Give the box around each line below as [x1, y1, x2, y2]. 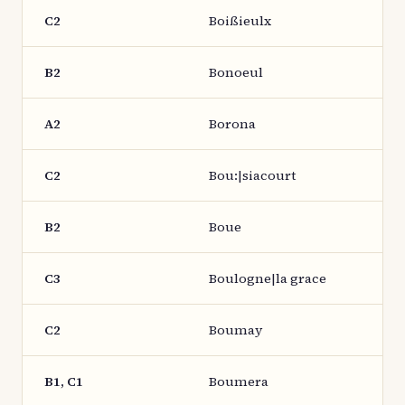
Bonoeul [209, 63, 263, 81]
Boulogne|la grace [209, 269, 326, 287]
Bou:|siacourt [209, 166, 296, 184]
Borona [209, 115, 256, 133]
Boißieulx [209, 12, 271, 30]
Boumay [209, 321, 262, 339]
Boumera [209, 372, 268, 391]
